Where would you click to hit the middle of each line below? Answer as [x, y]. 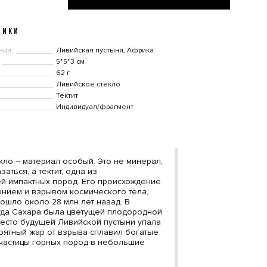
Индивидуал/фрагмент [94, 107]
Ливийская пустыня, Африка [105, 50]
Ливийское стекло [88, 84]
